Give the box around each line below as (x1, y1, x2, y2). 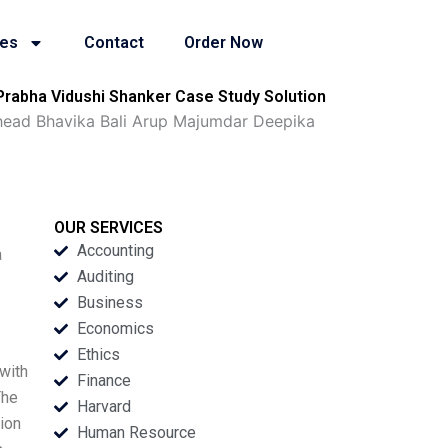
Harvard (76, 397, 131, 416)
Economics (76, 319, 154, 338)
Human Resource (76, 423, 196, 442)
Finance (76, 371, 131, 390)
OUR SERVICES (54, 218, 164, 237)
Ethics (76, 345, 120, 364)
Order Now (184, 33, 264, 52)
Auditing (76, 267, 134, 286)
